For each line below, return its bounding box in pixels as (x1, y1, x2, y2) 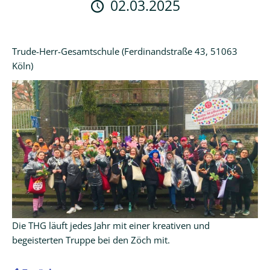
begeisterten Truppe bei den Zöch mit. (12, 233, 170, 246)
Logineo (23, 7, 56, 19)
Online (23, 60, 51, 72)
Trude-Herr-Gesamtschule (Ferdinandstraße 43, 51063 (12, 45, 237, 57)
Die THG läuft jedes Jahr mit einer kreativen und (12, 219, 210, 231)
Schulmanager (23, 45, 82, 57)
